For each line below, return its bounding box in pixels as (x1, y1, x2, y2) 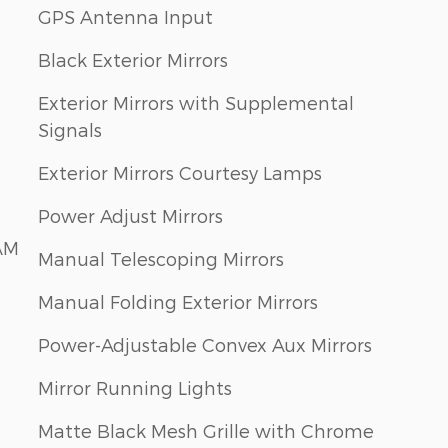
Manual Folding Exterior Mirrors (38, 291, 318, 313)
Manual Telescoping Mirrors (38, 248, 284, 270)
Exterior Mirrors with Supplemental (38, 92, 354, 114)
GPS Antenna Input (38, 6, 213, 28)
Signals (38, 119, 102, 141)
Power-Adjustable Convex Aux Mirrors (38, 334, 372, 356)
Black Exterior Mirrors (38, 49, 228, 71)
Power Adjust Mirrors (38, 205, 223, 227)
